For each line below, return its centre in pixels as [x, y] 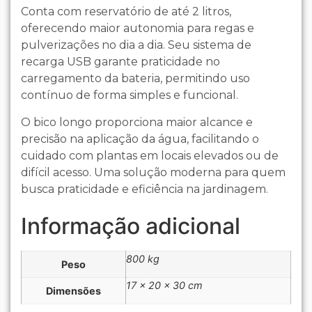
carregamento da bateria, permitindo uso [135, 79]
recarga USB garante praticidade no [120, 62]
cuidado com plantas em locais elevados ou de [150, 155]
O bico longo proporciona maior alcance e [137, 122]
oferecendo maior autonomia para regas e [138, 29]
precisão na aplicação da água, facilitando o [140, 139]
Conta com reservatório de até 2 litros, [126, 12]
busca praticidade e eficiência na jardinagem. [145, 189]
